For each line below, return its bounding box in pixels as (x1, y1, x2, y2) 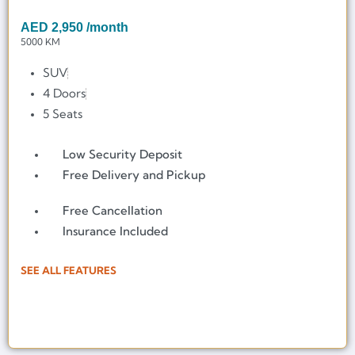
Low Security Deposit (63, 147, 183, 162)
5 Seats (43, 106, 83, 122)
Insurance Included (63, 223, 169, 239)
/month (86, 21, 128, 35)
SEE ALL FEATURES (21, 263, 116, 277)
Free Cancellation (63, 203, 163, 219)
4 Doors (43, 86, 86, 101)
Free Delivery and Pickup (63, 167, 206, 183)
